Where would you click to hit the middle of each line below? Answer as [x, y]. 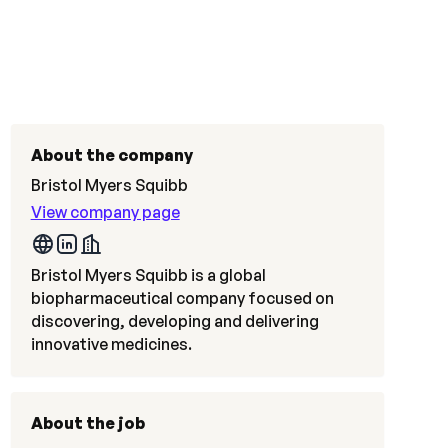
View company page [105, 212]
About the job [87, 423]
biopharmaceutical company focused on [182, 298]
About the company [111, 155]
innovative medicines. [111, 344]
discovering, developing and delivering [174, 321]
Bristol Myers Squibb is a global [148, 275]
